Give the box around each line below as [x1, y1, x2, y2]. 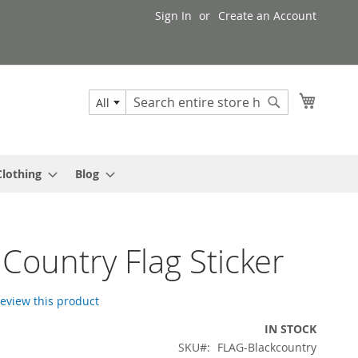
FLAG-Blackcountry [217, 339, 316, 355]
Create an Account [218, 8, 316, 23]
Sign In [155, 8, 192, 23]
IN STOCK [265, 320, 316, 336]
